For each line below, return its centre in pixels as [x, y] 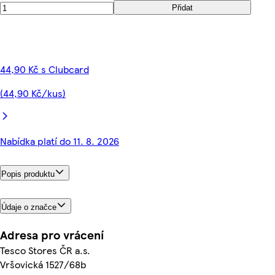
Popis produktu [28, 174]
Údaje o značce [29, 207]
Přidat [182, 7]
